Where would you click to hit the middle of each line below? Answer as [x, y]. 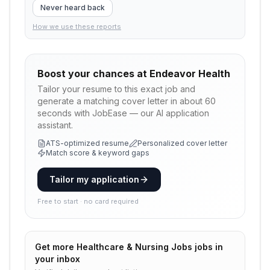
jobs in [208, 247]
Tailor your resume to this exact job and [116, 89]
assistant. [55, 125]
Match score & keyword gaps [98, 153]
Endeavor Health [190, 74]
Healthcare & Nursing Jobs [134, 247]
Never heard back [73, 8]
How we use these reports [77, 27]
